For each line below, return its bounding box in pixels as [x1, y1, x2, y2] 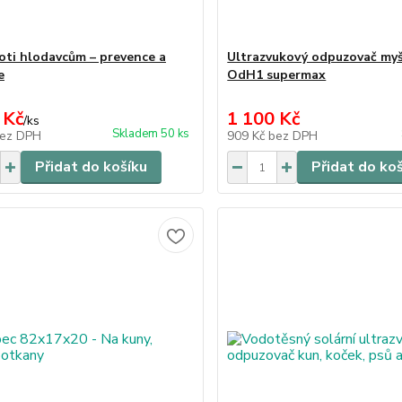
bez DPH [268, 127, 319, 144]
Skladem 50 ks [112, 126, 190, 142]
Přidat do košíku [34, 157, 147, 177]
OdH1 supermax [227, 66, 327, 83]
